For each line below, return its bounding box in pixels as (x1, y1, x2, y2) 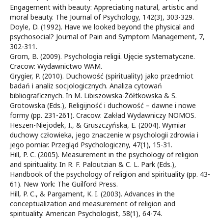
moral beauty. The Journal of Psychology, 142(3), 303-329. (10, 12, 194, 22)
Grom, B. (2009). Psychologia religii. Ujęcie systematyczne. (10, 52, 195, 61)
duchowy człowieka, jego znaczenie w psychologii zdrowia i (10, 130, 198, 139)
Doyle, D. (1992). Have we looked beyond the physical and (10, 22, 194, 31)
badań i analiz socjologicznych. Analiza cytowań (10, 81, 162, 90)
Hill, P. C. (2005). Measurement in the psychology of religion (10, 150, 198, 159)
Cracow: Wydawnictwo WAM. (10, 61, 102, 71)
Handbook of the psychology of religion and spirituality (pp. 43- (10, 169, 210, 179)
